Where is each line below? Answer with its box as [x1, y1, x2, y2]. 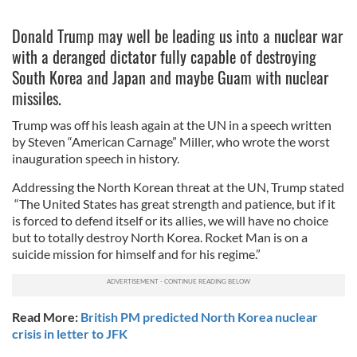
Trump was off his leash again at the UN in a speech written [12, 117, 331, 132]
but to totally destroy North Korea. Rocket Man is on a [12, 229, 308, 245]
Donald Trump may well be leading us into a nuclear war [12, 24, 343, 48]
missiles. [12, 86, 61, 110]
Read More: [12, 309, 80, 324]
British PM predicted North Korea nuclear [80, 309, 318, 324]
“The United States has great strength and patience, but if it [12, 196, 335, 211]
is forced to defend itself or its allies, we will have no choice [12, 213, 328, 228]
